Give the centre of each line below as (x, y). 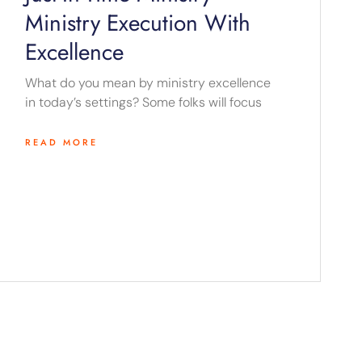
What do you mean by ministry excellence (148, 83)
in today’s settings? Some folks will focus (144, 103)
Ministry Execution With (138, 23)
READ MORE (62, 143)
